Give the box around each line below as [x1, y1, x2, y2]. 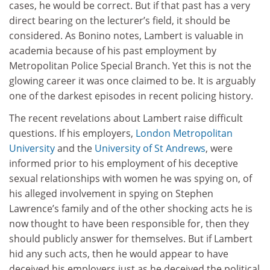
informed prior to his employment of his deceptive [9, 157, 238, 170]
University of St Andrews [95, 142, 206, 155]
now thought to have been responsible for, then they [9, 217, 249, 230]
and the [55, 142, 95, 155]
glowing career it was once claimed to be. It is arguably [9, 74, 256, 87]
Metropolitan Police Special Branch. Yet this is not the [9, 58, 251, 72]
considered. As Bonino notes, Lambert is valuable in [9, 28, 243, 42]
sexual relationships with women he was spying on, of [9, 172, 252, 185]
